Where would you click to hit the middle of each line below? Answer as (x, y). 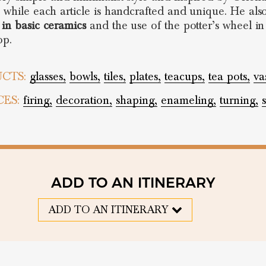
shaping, (136, 100)
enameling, (188, 100)
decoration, (84, 100)
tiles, (115, 77)
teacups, (184, 77)
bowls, (85, 77)
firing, (37, 100)
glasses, (47, 77)
